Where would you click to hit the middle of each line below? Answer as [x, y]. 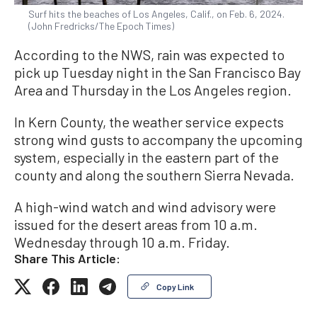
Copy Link [175, 287]
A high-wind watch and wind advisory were [145, 207]
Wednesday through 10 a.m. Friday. [122, 242]
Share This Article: [67, 259]
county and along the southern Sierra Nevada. [154, 175]
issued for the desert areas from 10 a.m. [136, 225]
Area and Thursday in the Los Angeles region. [153, 90]
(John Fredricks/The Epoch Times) [101, 26]
